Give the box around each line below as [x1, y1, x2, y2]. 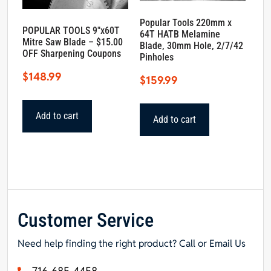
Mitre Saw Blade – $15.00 [22, 36, 123, 48]
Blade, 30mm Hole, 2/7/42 [140, 40, 244, 52]
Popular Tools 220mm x [140, 17, 232, 29]
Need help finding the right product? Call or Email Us [18, 237, 246, 250]
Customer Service [18, 209, 154, 232]
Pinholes [140, 51, 174, 64]
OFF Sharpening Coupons [22, 47, 121, 59]
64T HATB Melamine [140, 28, 221, 41]
